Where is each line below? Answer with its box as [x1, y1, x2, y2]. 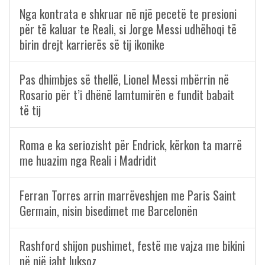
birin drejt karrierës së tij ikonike [20, 35, 164, 53]
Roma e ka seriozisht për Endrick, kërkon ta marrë [20, 136, 242, 154]
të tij [20, 101, 41, 119]
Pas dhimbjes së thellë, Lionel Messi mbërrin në [20, 70, 229, 88]
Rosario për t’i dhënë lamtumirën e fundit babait [20, 86, 234, 104]
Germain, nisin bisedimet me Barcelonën [20, 202, 198, 219]
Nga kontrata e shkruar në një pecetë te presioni [20, 5, 237, 22]
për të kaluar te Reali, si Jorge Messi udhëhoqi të [20, 20, 237, 38]
